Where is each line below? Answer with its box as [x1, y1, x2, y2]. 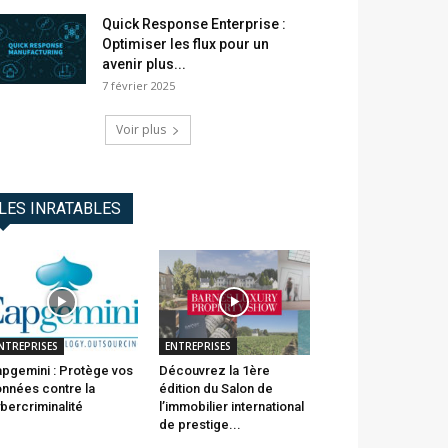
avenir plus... [102, 56, 186, 73]
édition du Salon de [158, 380, 273, 396]
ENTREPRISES [164, 338, 231, 353]
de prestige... [158, 416, 241, 432]
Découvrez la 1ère [158, 362, 270, 378]
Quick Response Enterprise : [102, 16, 286, 33]
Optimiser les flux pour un [102, 36, 269, 53]
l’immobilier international [158, 398, 304, 414]
